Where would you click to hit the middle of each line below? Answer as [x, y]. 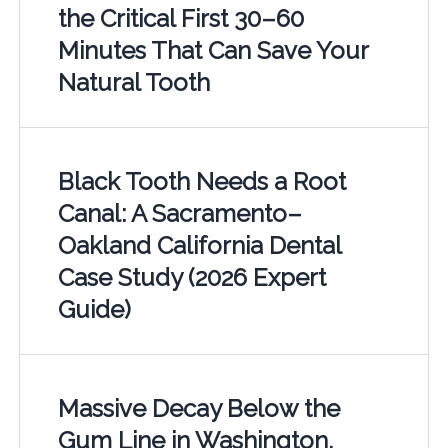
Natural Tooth [133, 82]
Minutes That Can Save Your [212, 50]
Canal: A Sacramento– [179, 213]
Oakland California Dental [199, 245]
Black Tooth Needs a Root [201, 181]
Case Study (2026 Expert [191, 277]
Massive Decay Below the [198, 408]
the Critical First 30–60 [180, 18]
